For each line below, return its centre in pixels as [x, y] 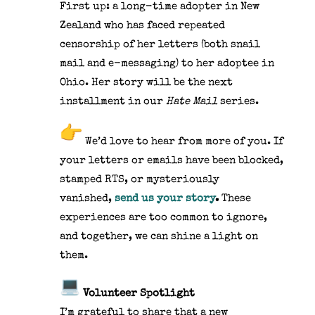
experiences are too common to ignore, [163, 217]
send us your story [165, 198]
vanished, [87, 198]
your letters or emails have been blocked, [171, 160]
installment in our [112, 101]
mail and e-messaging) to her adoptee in [167, 63]
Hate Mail [191, 101]
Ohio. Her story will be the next [146, 82]
